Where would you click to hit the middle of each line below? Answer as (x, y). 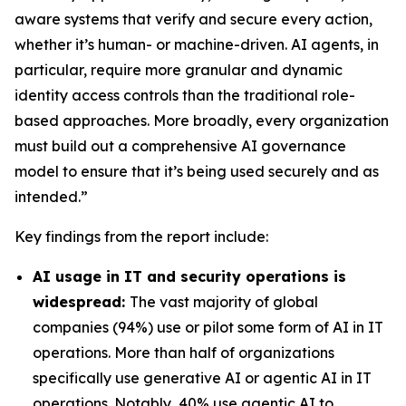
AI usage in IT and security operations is (189, 276)
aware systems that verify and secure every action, (193, 19)
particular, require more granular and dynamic (179, 70)
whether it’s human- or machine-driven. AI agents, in (197, 44)
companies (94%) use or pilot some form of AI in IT (208, 327)
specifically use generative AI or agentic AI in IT (202, 378)
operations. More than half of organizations (184, 353)
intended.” (51, 197)
